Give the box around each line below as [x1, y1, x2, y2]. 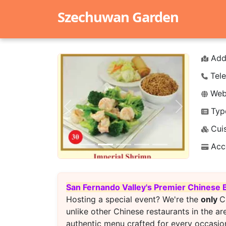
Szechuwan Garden [58, 8, 179, 26]
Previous [67, 106, 100, 117]
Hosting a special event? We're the [66, 194, 201, 204]
